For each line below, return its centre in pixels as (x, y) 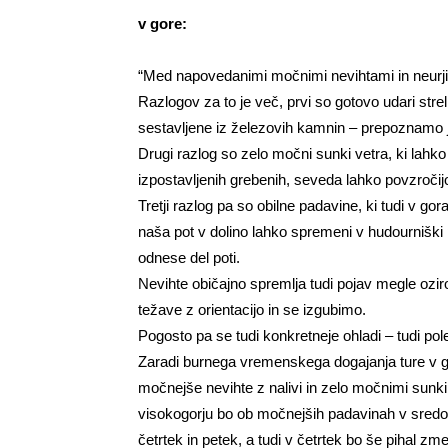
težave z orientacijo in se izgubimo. (252, 309)
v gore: (162, 23)
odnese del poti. (189, 257)
